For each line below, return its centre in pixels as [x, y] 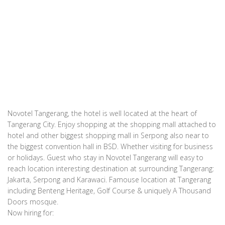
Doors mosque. [33, 202]
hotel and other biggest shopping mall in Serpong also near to [108, 136]
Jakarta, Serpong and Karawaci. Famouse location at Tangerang [109, 180]
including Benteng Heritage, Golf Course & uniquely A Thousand [109, 191]
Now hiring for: [31, 213]
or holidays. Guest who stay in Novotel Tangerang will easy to [105, 158]
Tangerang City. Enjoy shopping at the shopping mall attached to [112, 125]
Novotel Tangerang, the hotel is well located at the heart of [102, 114]
